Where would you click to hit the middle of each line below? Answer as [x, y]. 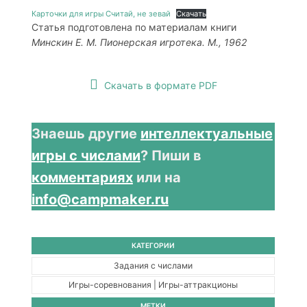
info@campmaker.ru [100, 200]
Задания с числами [153, 265]
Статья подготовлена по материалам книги [134, 27]
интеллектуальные [206, 134]
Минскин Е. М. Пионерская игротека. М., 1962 [139, 42]
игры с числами [86, 156]
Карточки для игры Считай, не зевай [101, 14]
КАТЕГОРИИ [153, 245]
